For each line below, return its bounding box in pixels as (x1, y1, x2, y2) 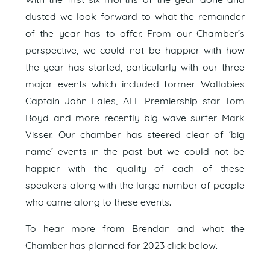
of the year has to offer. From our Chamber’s (25, 29, 245, 39)
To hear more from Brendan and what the (25, 224, 245, 234)
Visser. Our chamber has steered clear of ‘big (25, 130, 245, 140)
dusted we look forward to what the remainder (25, 12, 245, 22)
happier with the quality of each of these (25, 164, 245, 174)
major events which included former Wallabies (25, 80, 245, 90)
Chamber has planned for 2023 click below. (25, 241, 218, 251)
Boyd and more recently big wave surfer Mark (25, 113, 245, 124)
